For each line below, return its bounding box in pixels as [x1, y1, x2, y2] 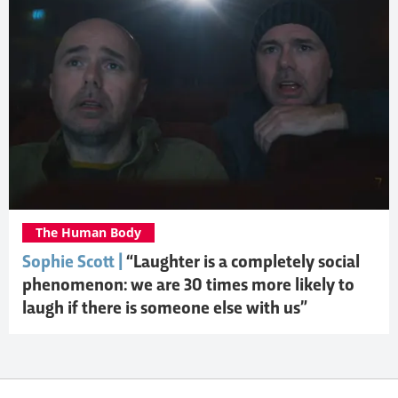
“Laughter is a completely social [126, 254, 360, 271]
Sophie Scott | [22, 254, 126, 271]
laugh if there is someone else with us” [22, 300, 307, 317]
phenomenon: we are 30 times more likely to [22, 277, 354, 294]
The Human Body [36, 223, 141, 241]
